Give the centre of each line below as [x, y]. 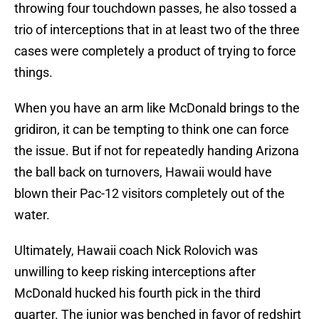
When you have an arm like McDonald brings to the [157, 108]
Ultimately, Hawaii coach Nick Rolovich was [136, 251]
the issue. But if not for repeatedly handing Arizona [157, 151]
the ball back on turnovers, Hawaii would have [143, 172]
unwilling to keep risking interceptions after [135, 272]
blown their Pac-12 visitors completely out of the [150, 194]
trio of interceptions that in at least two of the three [157, 30]
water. [32, 215]
